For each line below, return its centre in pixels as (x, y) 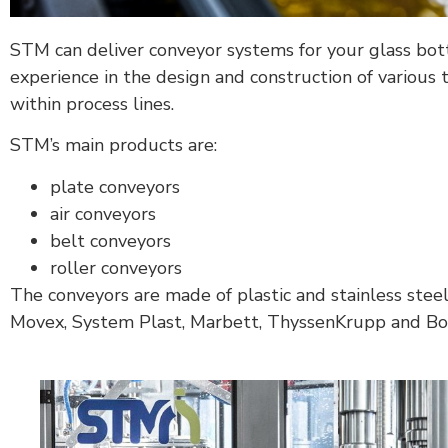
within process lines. (92, 103)
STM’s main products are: (113, 145)
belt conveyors (110, 240)
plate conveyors (115, 186)
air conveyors (103, 213)
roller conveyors (116, 267)
